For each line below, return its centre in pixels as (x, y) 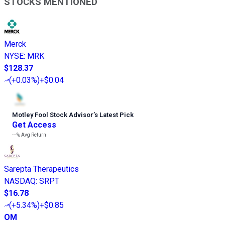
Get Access (34, 125)
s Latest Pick (114, 115)
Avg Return (33, 135)
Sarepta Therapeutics (41, 169)
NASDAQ (20, 181)
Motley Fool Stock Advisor (53, 115)
